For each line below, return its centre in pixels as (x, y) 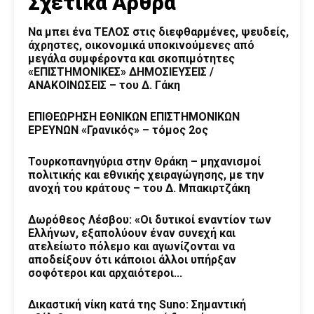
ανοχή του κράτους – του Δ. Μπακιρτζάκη (139, 188)
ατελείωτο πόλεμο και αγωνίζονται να (131, 246)
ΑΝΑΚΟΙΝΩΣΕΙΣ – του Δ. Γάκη (104, 85)
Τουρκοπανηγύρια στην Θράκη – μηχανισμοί (144, 161)
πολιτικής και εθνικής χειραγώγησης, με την (146, 175)
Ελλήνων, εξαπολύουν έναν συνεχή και (132, 233)
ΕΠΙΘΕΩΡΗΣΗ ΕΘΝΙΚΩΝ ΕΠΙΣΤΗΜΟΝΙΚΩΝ (134, 116)
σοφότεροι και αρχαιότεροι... (105, 273)
